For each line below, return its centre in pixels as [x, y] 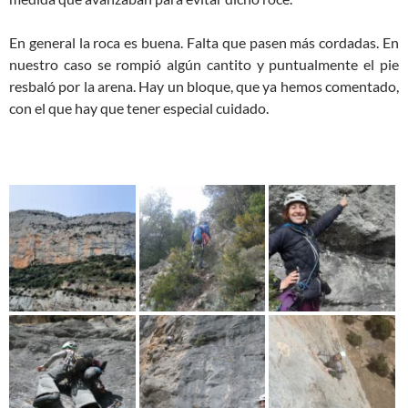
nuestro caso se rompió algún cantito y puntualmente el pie [204, 64]
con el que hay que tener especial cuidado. [139, 108]
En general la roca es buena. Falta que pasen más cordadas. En [204, 42]
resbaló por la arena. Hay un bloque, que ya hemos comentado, [204, 86]
